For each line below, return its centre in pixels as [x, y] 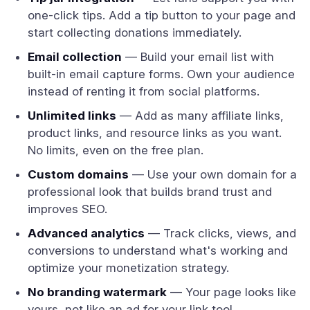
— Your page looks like [231, 292]
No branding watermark [97, 292]
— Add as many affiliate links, [200, 116]
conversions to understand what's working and [158, 250]
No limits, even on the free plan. [116, 150]
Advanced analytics [86, 233]
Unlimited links [72, 116]
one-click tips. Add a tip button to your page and [162, 15]
